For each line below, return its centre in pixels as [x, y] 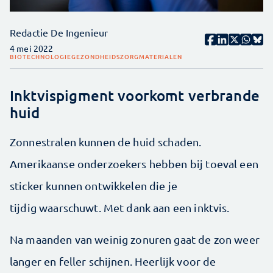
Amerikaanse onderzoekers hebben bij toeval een [134, 164]
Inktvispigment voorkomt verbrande [135, 95]
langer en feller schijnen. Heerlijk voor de [113, 261]
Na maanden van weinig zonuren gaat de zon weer [135, 239]
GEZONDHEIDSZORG [105, 56]
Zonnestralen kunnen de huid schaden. [106, 142]
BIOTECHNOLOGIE [41, 56]
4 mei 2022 [32, 48]
